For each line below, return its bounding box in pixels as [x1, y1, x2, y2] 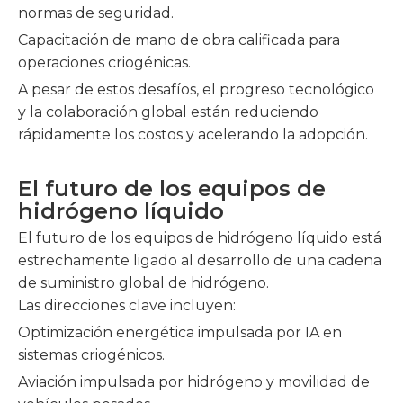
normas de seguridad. [18, 4, 174, 22]
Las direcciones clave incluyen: [18, 297, 236, 314]
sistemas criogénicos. [18, 346, 165, 363]
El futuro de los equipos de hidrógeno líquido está [18, 229, 381, 246]
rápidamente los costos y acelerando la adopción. [18, 126, 368, 143]
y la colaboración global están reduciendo [18, 103, 318, 121]
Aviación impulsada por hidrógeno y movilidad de [18, 373, 370, 390]
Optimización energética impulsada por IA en [18, 324, 342, 341]
